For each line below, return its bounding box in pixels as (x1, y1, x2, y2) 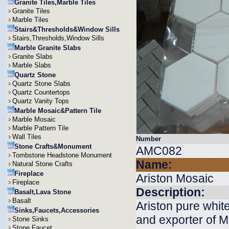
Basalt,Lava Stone (14, 188, 71, 196)
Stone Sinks (12, 215, 49, 223)
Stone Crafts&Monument (14, 143, 91, 150)
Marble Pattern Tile (12, 124, 68, 132)
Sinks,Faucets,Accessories (14, 207, 99, 214)
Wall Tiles (12, 133, 41, 141)
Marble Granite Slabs (14, 44, 81, 52)
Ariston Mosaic (136, 172, 214, 185)
